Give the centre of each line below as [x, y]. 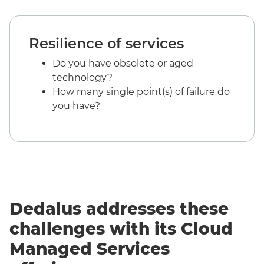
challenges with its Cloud [121, 228]
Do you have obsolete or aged [123, 63]
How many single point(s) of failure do [141, 91]
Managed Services [90, 248]
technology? [82, 77]
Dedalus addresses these [119, 208]
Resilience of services [106, 43]
